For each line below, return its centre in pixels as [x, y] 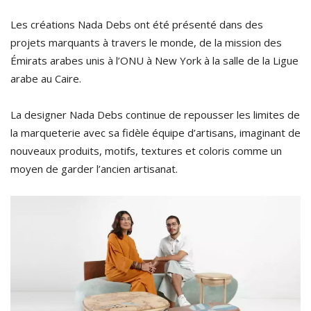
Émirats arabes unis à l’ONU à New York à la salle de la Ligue [154, 61]
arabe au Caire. [46, 79]
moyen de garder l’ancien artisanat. [94, 169]
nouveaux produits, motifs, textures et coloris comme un [146, 151]
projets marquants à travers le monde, [103, 43]
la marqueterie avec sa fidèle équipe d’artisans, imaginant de [155, 133]
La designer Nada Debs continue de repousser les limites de [155, 115]
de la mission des [239, 43]
